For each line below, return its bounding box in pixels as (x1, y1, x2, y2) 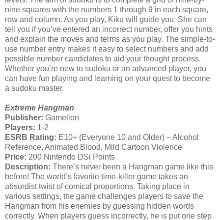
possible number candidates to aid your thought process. (5, 54, 201, 63)
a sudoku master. (5, 83, 64, 92)
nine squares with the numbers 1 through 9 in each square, (5, 5, 208, 14)
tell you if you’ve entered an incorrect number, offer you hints (5, 25, 213, 33)
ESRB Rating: (5, 133, 56, 141)
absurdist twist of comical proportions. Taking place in (5, 182, 190, 191)
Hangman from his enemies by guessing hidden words (5, 201, 194, 210)
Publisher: (5, 113, 43, 122)
